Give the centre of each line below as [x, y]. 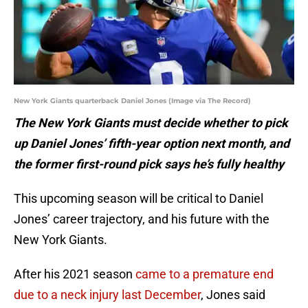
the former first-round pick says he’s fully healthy [149, 164]
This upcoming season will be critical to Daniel [139, 199]
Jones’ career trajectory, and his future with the [142, 219]
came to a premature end [203, 274]
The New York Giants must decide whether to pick [151, 123]
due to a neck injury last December [107, 295]
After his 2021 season [73, 274]
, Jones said [233, 295]
